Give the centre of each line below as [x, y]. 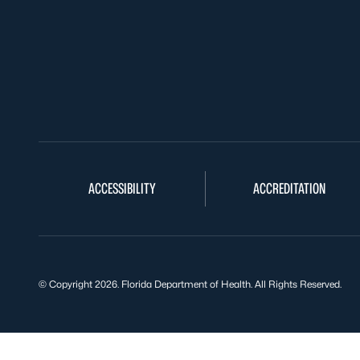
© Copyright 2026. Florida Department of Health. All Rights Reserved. [190, 284]
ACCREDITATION [289, 188]
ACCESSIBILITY [122, 188]
